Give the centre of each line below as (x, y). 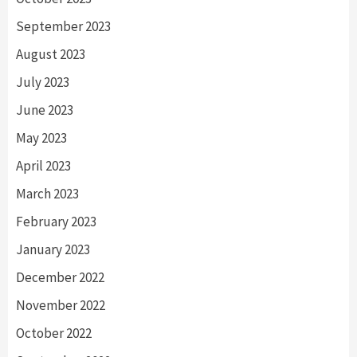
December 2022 (60, 277)
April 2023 (43, 165)
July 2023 (43, 82)
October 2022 (54, 333)
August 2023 (51, 54)
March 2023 (47, 193)
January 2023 (53, 249)
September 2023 (63, 26)
